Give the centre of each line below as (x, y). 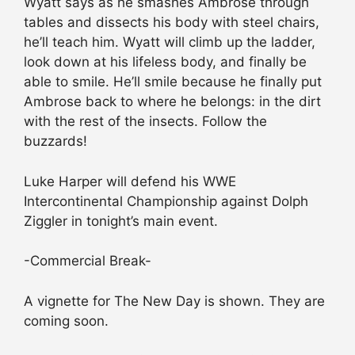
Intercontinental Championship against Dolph (166, 201)
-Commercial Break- (88, 261)
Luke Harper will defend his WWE (130, 181)
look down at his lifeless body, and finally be (165, 62)
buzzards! (55, 141)
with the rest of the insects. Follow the (145, 122)
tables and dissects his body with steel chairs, (172, 23)
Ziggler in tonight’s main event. (121, 221)
